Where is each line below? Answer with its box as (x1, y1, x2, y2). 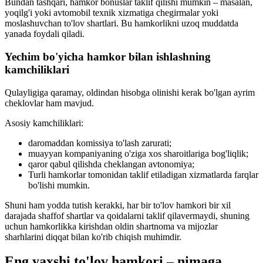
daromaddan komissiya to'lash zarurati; (28, 137, 171, 148)
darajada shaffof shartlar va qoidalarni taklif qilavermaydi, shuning (5, 210, 249, 221)
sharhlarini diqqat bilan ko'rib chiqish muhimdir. (5, 231, 181, 242)
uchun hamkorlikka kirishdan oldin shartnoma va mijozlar (5, 221, 218, 231)
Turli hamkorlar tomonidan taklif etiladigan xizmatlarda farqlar (28, 169, 258, 180)
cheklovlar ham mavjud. (5, 97, 94, 108)
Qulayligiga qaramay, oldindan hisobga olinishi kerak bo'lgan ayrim (5, 87, 255, 97)
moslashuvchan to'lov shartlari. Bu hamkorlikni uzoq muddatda (5, 18, 238, 29)
